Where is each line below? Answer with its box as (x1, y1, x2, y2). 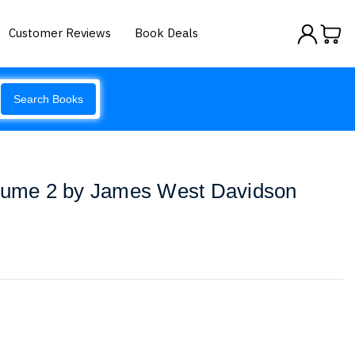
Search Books (13, 93, 83, 105)
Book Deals (135, 25, 199, 40)
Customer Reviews (9, 25, 112, 40)
